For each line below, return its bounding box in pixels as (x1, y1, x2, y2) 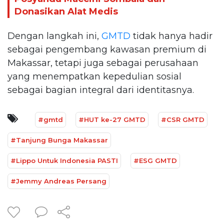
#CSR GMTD (161, 115, 204, 123)
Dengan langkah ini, (7, 30, 101, 41)
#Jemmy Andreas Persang (10, 176, 106, 185)
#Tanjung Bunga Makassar (10, 135, 108, 144)
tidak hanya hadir (130, 30, 212, 41)
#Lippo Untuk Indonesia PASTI (10, 156, 118, 164)
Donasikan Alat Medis (14, 6, 118, 17)
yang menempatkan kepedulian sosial (7, 70, 181, 82)
